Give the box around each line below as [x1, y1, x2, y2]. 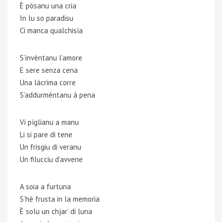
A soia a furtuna [20, 182, 71, 191]
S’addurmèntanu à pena [20, 90, 95, 100]
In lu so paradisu [20, 13, 73, 23]
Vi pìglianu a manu [20, 117, 79, 127]
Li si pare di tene [20, 130, 72, 139]
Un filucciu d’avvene [20, 155, 83, 164]
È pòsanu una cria [20, 1, 76, 10]
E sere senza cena [20, 65, 78, 75]
